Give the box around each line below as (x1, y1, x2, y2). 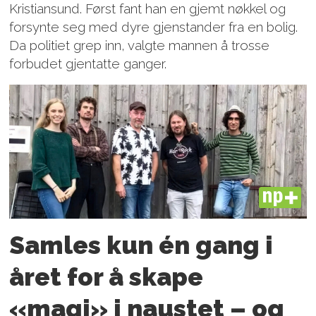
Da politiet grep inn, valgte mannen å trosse (9, 37, 270, 53)
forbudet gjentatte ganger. (9, 55, 167, 71)
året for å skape (9, 262, 204, 291)
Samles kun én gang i (9, 230, 274, 260)
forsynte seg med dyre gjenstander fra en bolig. (9, 18, 298, 35)
